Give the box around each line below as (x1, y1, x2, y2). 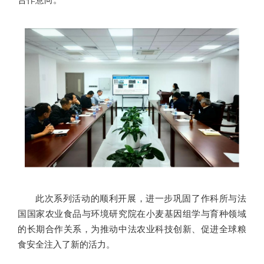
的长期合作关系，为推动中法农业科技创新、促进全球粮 (18, 223, 246, 234)
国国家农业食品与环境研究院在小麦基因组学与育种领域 (18, 208, 246, 219)
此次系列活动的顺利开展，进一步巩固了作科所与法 (35, 193, 246, 203)
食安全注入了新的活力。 (18, 239, 115, 249)
